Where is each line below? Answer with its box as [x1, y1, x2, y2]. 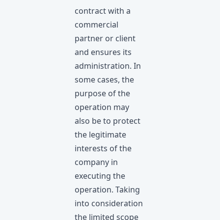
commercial [75, 19, 118, 30]
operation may [75, 102, 129, 112]
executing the [75, 170, 125, 181]
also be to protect [75, 115, 140, 126]
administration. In [75, 60, 141, 71]
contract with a [75, 5, 131, 16]
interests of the [75, 143, 132, 154]
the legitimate [75, 129, 126, 140]
